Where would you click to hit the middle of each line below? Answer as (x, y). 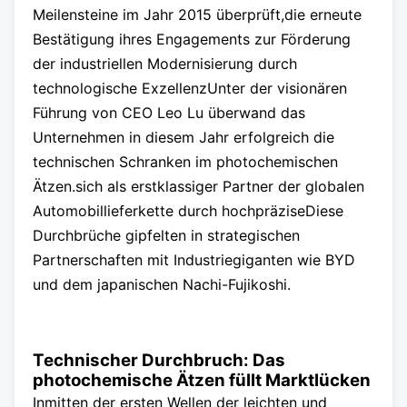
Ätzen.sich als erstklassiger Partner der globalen (199, 186)
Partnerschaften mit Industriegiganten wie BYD (194, 260)
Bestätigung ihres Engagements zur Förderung (192, 39)
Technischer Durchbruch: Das (159, 360)
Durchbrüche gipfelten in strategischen (166, 235)
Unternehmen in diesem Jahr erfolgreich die (184, 137)
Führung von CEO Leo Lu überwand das (169, 113)
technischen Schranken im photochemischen (185, 162)
